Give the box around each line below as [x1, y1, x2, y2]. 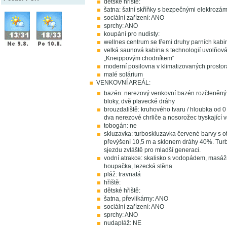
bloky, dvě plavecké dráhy [104, 98, 175, 105]
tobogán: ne [104, 122, 137, 129]
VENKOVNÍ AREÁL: [96, 79, 150, 86]
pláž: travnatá [104, 171, 141, 178]
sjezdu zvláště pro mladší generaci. [104, 146, 201, 154]
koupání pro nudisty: [104, 30, 160, 37]
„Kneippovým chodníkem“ [104, 55, 174, 62]
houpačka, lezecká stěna [104, 163, 172, 170]
